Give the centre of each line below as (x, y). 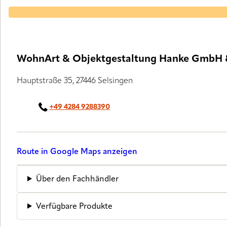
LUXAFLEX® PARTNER (62, 13)
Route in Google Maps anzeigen (77, 152)
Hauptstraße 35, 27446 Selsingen (75, 81)
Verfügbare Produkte (74, 206)
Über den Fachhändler (77, 179)
